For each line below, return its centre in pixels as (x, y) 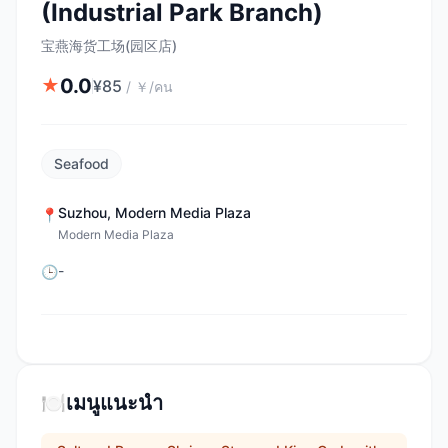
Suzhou (82, 212)
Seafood (81, 163)
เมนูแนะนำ (114, 403)
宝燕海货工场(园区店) (109, 45)
